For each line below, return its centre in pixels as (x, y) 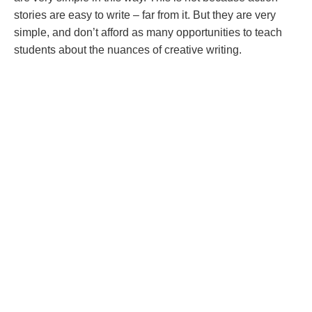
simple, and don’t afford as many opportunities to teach (148, 32)
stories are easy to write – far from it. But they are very (145, 15)
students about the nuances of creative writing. (128, 50)
